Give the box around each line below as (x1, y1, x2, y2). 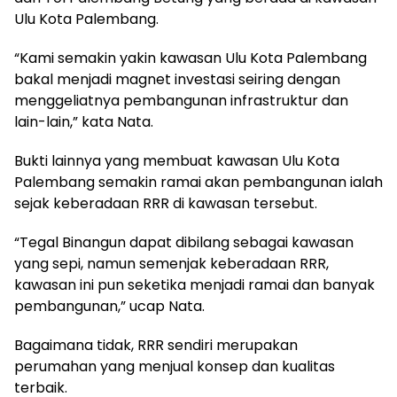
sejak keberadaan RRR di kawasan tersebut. (14, 193, 317, 214)
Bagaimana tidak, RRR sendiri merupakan (14, 335, 298, 356)
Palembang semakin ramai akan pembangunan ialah (14, 172, 383, 193)
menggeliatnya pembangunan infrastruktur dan (14, 90, 348, 112)
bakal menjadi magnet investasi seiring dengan (14, 69, 340, 90)
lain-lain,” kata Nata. (14, 112, 153, 133)
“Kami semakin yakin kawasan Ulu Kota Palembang (14, 48, 367, 69)
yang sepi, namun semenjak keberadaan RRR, (14, 253, 329, 275)
